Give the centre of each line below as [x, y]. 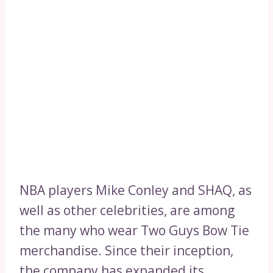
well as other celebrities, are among [127, 211]
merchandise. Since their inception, [126, 251]
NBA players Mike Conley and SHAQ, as [136, 190]
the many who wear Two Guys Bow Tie [134, 231]
